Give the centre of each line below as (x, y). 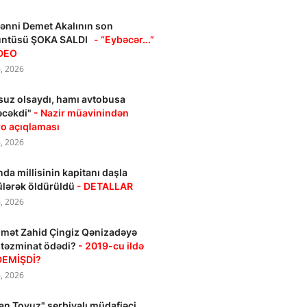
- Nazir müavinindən (82, 113)
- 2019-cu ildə (111, 246)
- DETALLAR (105, 186)
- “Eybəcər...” (124, 39)
